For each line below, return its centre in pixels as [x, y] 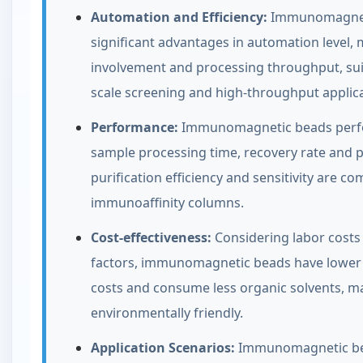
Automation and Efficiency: [179, 17]
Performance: [135, 127]
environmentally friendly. [167, 313]
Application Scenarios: [163, 348]
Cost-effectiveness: [151, 237]
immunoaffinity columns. [167, 203]
